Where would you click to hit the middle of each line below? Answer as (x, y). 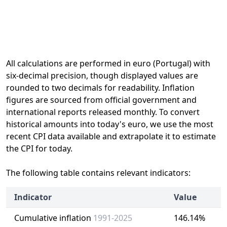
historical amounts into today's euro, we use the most (110, 124)
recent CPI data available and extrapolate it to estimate (111, 136)
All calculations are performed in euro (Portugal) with (108, 63)
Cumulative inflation (54, 218)
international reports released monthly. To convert (103, 112)
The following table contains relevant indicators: (98, 173)
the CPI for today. (39, 148)
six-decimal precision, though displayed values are (102, 75)
